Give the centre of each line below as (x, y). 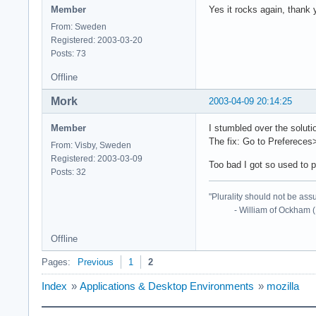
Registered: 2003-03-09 (97, 158)
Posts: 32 (68, 172)
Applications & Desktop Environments (167, 286)
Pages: (56, 262)
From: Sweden (79, 26)
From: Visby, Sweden (91, 145)
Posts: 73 (68, 53)
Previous (96, 262)
